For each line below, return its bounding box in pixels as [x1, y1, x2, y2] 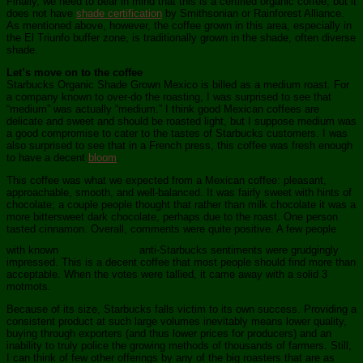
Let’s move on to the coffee [6, 66, 143, 79]
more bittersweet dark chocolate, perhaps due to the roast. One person [6, 210, 338, 223]
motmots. [6, 280, 51, 293]
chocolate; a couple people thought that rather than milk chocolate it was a [6, 198, 356, 211]
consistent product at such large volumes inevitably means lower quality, [6, 314, 347, 327]
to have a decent [6, 151, 88, 164]
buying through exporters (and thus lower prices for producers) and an [6, 327, 331, 340]
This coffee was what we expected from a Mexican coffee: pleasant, [6, 173, 327, 186]
